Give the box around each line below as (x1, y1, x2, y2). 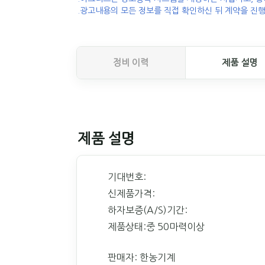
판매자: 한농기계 (108, 253, 175, 262)
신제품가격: (108, 189, 155, 198)
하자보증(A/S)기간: (108, 205, 188, 215)
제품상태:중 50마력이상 (108, 222, 205, 231)
